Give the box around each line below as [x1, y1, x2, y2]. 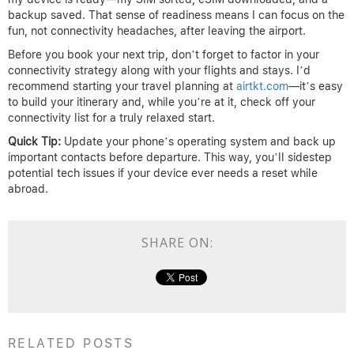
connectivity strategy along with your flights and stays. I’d [8, 63, 311, 77]
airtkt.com [236, 79, 288, 92]
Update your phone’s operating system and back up [61, 134, 336, 148]
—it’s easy [288, 79, 343, 92]
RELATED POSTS [8, 335, 134, 351]
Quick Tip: [8, 134, 61, 148]
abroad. [8, 182, 48, 195]
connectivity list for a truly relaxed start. [8, 111, 215, 124]
